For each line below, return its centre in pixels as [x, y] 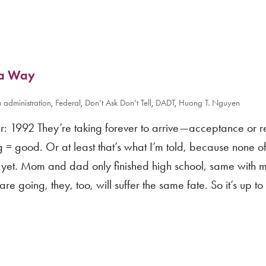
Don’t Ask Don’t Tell [118, 103]
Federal [68, 103]
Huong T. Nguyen [209, 103]
